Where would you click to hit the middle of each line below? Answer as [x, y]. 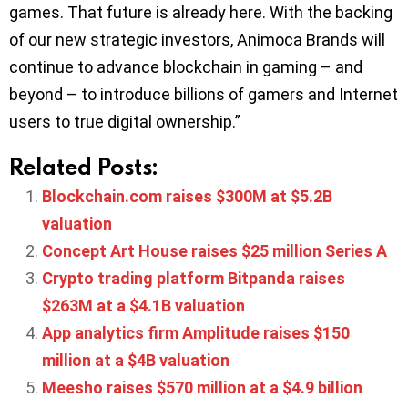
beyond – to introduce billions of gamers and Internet [204, 94]
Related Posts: [83, 166]
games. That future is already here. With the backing [201, 12]
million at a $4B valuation [136, 360]
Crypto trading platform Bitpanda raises [194, 278]
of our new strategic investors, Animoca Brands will [197, 39]
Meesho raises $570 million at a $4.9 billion [202, 387]
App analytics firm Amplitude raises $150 [196, 332]
